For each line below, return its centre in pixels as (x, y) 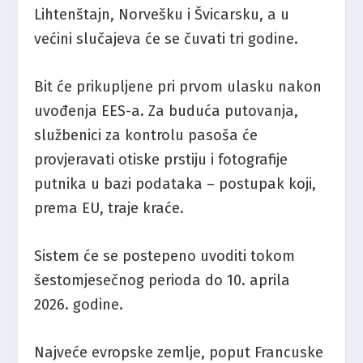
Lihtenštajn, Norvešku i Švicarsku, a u (162, 14)
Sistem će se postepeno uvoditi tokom (165, 256)
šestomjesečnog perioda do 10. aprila (162, 280)
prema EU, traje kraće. (109, 208)
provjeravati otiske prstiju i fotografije (161, 159)
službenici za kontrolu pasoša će (146, 135)
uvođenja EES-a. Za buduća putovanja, (167, 111)
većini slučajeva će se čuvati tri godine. (167, 38)
